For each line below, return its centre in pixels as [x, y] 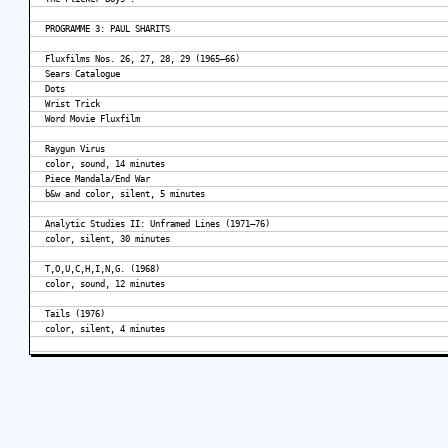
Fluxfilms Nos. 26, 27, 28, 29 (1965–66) [142, 59]
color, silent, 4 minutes [105, 329]
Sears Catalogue [82, 74]
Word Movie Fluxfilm [92, 119]
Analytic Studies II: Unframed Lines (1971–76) [157, 224]
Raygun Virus [75, 149]
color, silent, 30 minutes [107, 239]
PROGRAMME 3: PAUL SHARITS [107, 29]
